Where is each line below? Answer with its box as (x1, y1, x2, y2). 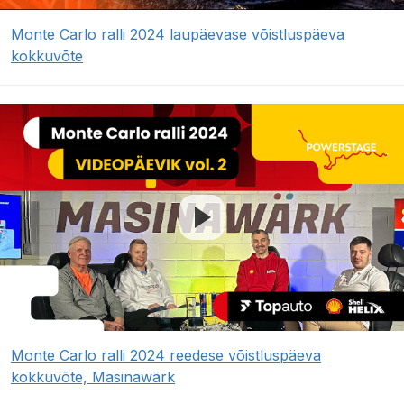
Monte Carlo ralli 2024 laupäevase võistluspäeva (11, 25, 344, 44)
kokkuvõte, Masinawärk (11, 368, 175, 387)
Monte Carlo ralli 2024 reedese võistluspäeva (11, 346, 321, 365)
